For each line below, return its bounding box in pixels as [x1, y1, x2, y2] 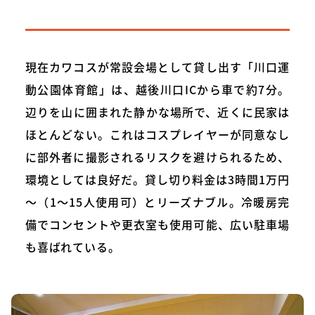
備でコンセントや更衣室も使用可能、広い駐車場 [25, 215, 290, 233]
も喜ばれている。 [25, 238, 120, 255]
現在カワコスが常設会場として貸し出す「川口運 [25, 58, 290, 75]
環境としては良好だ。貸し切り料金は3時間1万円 [25, 170, 290, 188]
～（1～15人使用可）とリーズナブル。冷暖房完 [25, 193, 290, 210]
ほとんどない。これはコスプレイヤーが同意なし [25, 125, 290, 143]
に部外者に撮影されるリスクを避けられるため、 [25, 148, 290, 165]
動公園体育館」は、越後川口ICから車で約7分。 [25, 80, 290, 98]
